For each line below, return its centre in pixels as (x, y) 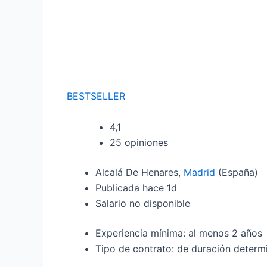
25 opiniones (139, 142)
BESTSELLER (96, 96)
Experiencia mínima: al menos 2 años (179, 233)
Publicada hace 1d (136, 187)
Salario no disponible (143, 203)
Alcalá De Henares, (139, 172)
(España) (238, 172)
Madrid (199, 172)
